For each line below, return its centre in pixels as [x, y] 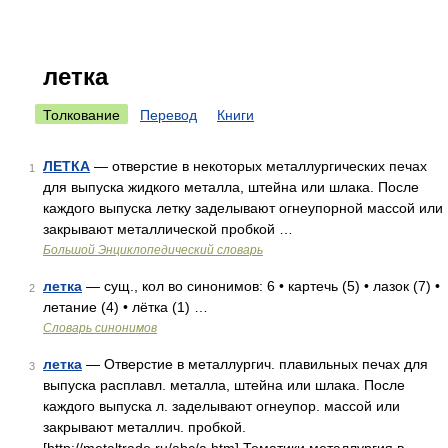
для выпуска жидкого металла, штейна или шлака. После [231, 187]
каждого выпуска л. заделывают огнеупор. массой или [221, 406]
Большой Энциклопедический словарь [153, 250]
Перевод [168, 115]
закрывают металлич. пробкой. [144, 427]
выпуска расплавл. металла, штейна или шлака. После [224, 385]
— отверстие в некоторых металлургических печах [258, 166]
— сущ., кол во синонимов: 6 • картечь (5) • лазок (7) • [261, 286]
